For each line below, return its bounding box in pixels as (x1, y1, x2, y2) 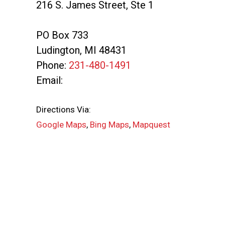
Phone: (36, 59, 69, 71)
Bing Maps (90, 120, 129, 130)
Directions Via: (36, 104, 91, 115)
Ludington (36, 44, 80, 56)
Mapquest (133, 120, 170, 130)
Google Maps (36, 120, 86, 130)
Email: (36, 74, 63, 86)
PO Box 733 (36, 29, 88, 41)
